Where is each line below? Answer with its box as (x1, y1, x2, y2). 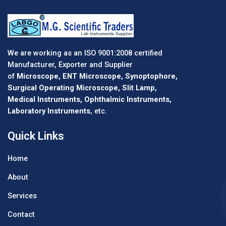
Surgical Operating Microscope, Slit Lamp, (8, 83, 157, 92)
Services (8, 191, 37, 201)
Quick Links (8, 130, 64, 143)
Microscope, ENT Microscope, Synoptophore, (17, 71, 178, 81)
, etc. (90, 106, 107, 116)
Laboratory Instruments (8, 106, 90, 116)
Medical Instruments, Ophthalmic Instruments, (8, 94, 172, 104)
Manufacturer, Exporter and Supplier (8, 60, 133, 69)
